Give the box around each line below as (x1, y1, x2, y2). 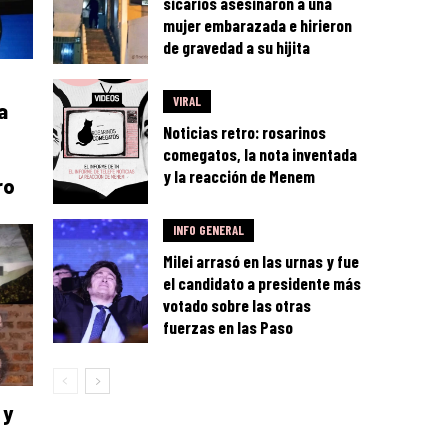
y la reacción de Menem (163, 166, 316, 187)
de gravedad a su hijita (163, 37, 311, 58)
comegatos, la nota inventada (163, 144, 358, 165)
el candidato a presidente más (163, 272, 362, 293)
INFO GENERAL (173, 221, 245, 238)
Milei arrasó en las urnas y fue (163, 250, 360, 271)
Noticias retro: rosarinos (163, 122, 327, 143)
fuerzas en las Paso (163, 316, 294, 337)
